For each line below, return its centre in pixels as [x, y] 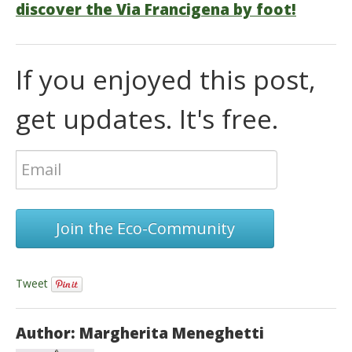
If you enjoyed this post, [166, 79]
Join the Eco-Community [145, 228]
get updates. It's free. [147, 118]
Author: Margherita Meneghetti [140, 334]
